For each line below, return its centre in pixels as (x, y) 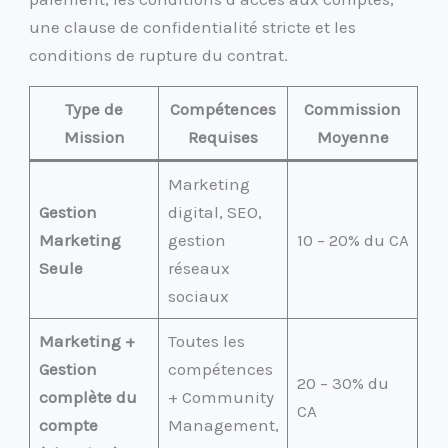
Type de (94, 108)
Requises (223, 136)
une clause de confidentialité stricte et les (193, 26)
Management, (223, 424)
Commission (353, 108)
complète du (87, 396)
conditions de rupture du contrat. (159, 54)
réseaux (198, 267)
